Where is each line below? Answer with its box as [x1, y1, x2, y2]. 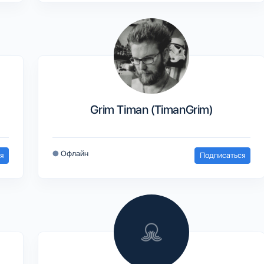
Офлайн [61, 148, 88, 158]
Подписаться [200, 150, 245, 160]
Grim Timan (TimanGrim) [90, 102, 213, 117]
